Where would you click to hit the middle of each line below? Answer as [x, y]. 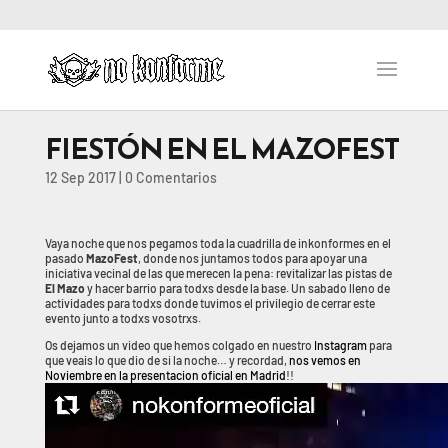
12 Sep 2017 [80, 177]
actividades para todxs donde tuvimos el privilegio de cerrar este [209, 303]
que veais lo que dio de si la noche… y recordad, [166, 360]
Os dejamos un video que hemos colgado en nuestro [179, 345]
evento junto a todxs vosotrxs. [122, 318]
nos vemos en [324, 360]
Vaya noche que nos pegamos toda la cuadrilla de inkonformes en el [217, 243]
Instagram [340, 345]
